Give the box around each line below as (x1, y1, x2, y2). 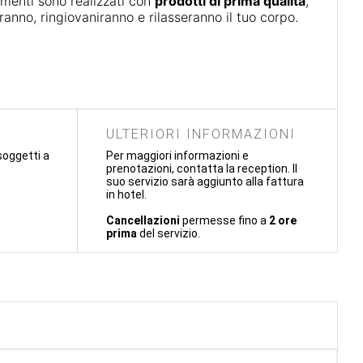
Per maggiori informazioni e (106, 148, 249, 162)
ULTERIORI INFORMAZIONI (106, 126, 296, 142)
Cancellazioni (106, 213, 182, 227)
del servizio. (137, 226, 200, 240)
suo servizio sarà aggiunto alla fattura (106, 174, 304, 188)
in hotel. (106, 187, 147, 201)
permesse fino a (182, 213, 269, 227)
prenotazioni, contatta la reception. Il (106, 161, 297, 175)
